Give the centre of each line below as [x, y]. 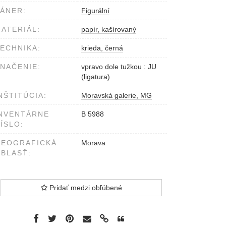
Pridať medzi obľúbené [84, 188]
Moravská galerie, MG [117, 96]
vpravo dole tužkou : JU [119, 67]
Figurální [95, 11]
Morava [93, 143]
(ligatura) [96, 77]
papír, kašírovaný [109, 30]
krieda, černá [102, 48]
